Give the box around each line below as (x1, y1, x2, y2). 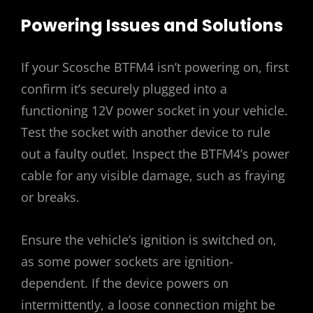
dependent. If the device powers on (21, 275, 228, 292)
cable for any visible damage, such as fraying (21, 167, 285, 184)
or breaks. (21, 189, 80, 206)
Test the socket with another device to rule (21, 124, 270, 141)
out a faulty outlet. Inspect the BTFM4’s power (21, 145, 289, 163)
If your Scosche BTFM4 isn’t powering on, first (21, 59, 289, 76)
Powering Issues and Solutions (21, 13, 283, 37)
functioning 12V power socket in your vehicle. (21, 102, 288, 119)
